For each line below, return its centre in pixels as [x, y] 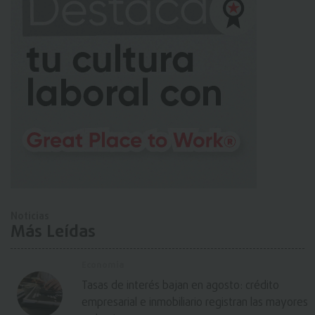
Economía [103, 266]
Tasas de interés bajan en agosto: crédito [180, 287]
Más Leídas [53, 233]
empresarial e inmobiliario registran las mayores [195, 303]
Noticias [30, 217]
